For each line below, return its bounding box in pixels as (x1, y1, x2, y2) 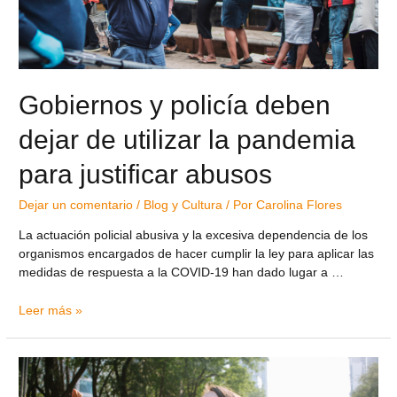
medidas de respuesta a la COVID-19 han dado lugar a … (19, 265, 345, 279)
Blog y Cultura (144, 198, 223, 212)
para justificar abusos (19, 160, 273, 189)
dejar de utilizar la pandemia (19, 125, 356, 154)
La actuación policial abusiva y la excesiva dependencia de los (19, 228, 369, 242)
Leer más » (19, 303, 83, 317)
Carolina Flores (256, 198, 343, 212)
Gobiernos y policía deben (19, 90, 331, 120)
